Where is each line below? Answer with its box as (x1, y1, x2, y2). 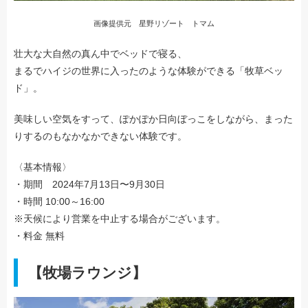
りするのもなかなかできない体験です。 (14, 130, 187, 142)
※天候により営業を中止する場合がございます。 (14, 212, 225, 224)
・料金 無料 (14, 230, 65, 241)
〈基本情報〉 (14, 161, 71, 173)
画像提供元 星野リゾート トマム (93, 19, 214, 27)
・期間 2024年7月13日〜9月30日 (14, 178, 165, 190)
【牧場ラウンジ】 (28, 264, 146, 280)
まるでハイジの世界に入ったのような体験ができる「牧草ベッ (14, 65, 283, 76)
